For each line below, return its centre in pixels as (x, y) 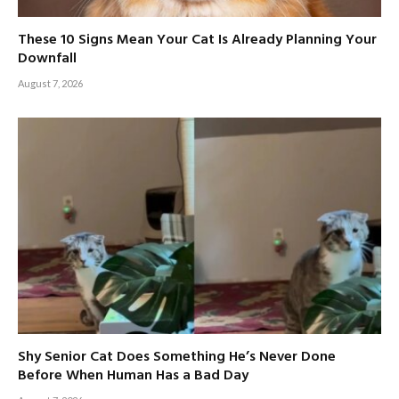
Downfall (47, 58)
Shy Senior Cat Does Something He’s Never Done (177, 357)
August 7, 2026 (50, 83)
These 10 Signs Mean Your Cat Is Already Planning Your (197, 40)
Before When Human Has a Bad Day (133, 375)
